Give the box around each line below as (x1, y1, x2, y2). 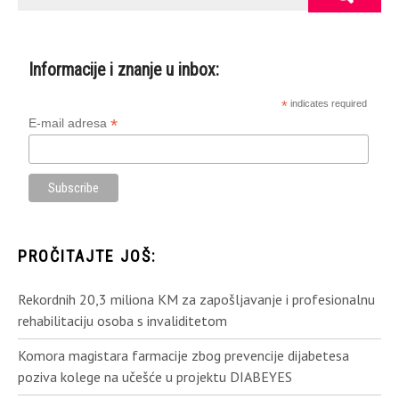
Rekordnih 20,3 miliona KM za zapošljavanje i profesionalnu (18, 290, 375, 309)
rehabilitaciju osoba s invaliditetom (18, 312, 227, 330)
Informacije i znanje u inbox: (28, 59, 220, 80)
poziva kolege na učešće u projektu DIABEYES (18, 368, 292, 387)
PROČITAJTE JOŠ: (18, 247, 157, 266)
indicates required (288, 97, 368, 109)
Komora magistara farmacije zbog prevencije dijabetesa (18, 346, 349, 365)
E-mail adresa (28, 115, 111, 130)
